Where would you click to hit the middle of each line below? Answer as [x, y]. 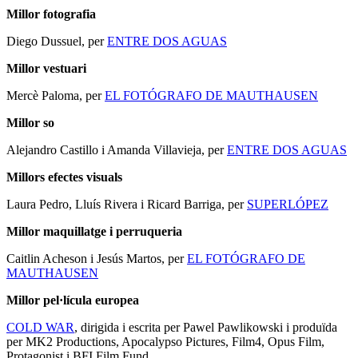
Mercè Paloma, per [56, 96]
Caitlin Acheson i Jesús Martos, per [97, 259]
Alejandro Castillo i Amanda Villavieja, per [117, 150]
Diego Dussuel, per [57, 42]
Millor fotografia [51, 14]
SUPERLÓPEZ [288, 205]
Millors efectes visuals [64, 177]
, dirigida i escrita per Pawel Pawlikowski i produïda [206, 328]
